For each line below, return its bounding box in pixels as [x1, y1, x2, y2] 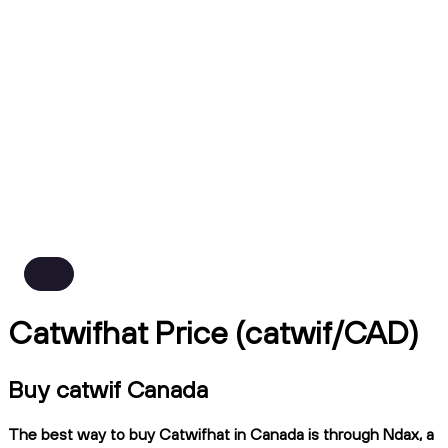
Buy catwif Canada [8, 373, 208, 404]
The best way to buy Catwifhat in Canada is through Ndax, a [8, 423, 434, 444]
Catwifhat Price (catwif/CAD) [8, 312, 419, 353]
